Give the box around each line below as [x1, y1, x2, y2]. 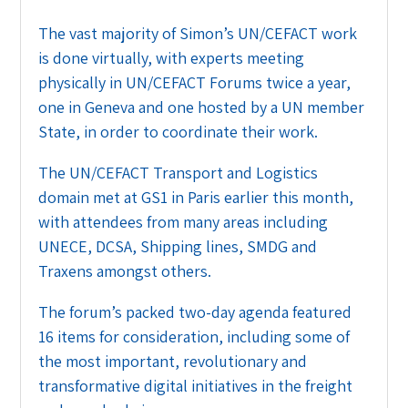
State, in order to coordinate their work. [38, 120, 319, 142]
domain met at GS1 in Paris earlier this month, [38, 186, 354, 208]
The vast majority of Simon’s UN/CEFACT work [38, 22, 358, 44]
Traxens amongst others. [38, 260, 212, 281]
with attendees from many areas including [38, 210, 329, 232]
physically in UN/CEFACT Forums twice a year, [38, 71, 352, 93]
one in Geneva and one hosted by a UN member [38, 96, 365, 117]
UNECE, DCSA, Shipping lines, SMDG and [38, 235, 318, 257]
